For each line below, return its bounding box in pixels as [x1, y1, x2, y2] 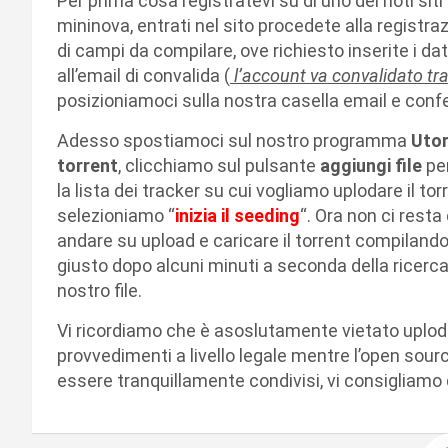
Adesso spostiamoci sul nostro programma [57, 130, 411, 151]
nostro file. [57, 280, 142, 301]
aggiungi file [320, 155, 422, 176]
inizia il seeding [175, 205, 300, 226]
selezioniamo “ [57, 205, 175, 226]
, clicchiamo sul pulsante [118, 155, 320, 176]
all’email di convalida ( [57, 65, 230, 86]
